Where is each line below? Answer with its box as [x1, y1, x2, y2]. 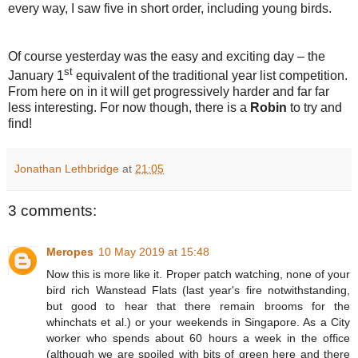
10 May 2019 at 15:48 [98, 245, 209, 259]
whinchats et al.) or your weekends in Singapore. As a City [46, 316, 350, 329]
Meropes [46, 245, 93, 259]
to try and [290, 100, 342, 114]
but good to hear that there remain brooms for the [46, 300, 350, 313]
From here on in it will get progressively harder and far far [8, 84, 329, 98]
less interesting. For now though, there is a [8, 100, 250, 114]
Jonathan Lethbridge [14, 161, 119, 175]
